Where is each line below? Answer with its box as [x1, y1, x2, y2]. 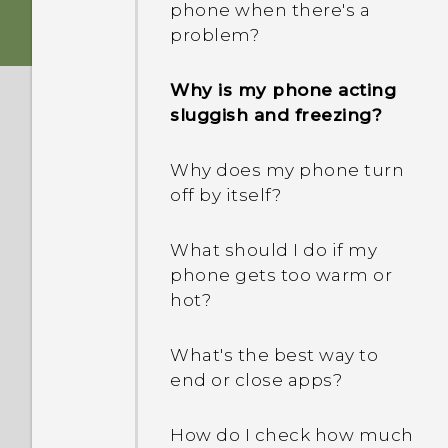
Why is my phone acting [170, 80, 396, 100]
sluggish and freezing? [170, 105, 382, 125]
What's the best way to [170, 345, 378, 365]
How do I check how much [170, 425, 414, 445]
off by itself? [170, 185, 281, 205]
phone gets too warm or [170, 265, 392, 285]
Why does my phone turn [170, 160, 404, 180]
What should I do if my [170, 240, 377, 260]
